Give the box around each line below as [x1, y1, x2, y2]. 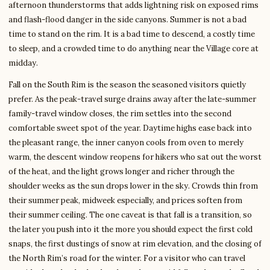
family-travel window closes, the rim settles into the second [8, 108, 231, 119]
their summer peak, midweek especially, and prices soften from [8, 195, 242, 206]
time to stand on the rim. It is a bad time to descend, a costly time [8, 29, 255, 40]
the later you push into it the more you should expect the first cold [8, 224, 253, 235]
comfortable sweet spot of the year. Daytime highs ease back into [8, 123, 252, 134]
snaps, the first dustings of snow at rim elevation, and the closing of [8, 239, 262, 250]
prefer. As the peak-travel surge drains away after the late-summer [8, 94, 256, 105]
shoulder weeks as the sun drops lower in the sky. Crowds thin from [8, 181, 258, 192]
